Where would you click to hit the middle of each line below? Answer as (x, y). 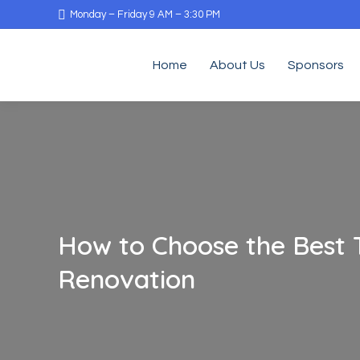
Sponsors (316, 65)
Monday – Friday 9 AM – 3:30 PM (145, 14)
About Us (237, 65)
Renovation (127, 279)
